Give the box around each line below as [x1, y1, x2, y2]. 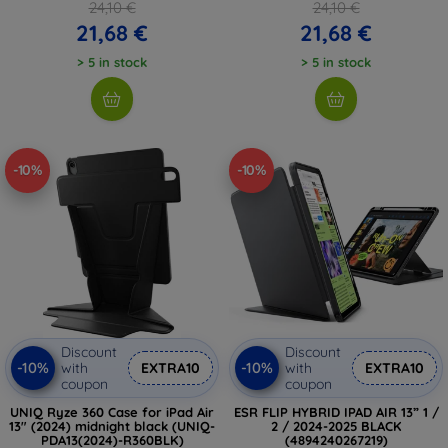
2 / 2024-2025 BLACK [270, 417, 402, 434]
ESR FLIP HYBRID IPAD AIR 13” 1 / [233, 403, 439, 420]
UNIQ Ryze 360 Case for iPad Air [10, 403, 214, 420]
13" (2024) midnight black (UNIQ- [9, 417, 215, 434]
